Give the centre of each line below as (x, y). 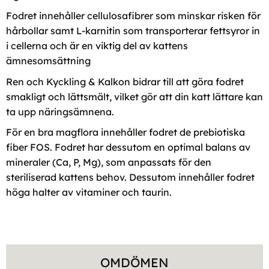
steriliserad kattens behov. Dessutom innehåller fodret (130, 177)
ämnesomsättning (48, 61)
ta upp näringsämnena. (60, 111)
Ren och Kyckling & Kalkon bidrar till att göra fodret (125, 81)
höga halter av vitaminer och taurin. (89, 192)
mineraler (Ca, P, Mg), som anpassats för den (109, 162)
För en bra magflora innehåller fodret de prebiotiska (125, 132)
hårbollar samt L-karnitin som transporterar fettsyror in (133, 31)
